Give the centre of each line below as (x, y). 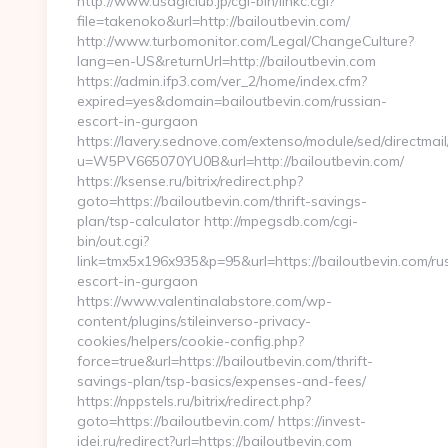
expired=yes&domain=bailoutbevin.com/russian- (232, 101)
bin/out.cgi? (113, 241)
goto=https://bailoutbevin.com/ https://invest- (221, 421)
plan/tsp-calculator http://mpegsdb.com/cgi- (217, 221)
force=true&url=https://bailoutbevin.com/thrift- (225, 361)
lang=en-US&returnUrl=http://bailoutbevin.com (226, 61)
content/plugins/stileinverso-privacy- (194, 321)
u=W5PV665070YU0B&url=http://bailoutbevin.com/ (240, 161)
